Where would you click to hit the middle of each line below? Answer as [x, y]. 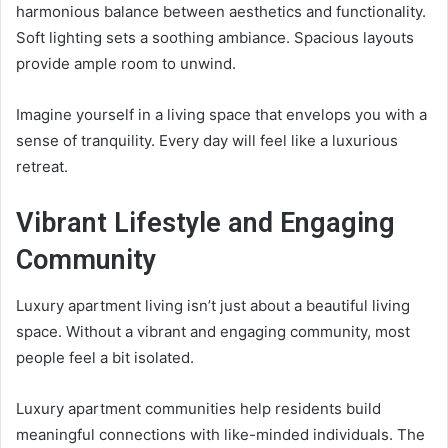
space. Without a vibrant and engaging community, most [213, 331]
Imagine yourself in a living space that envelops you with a [221, 115]
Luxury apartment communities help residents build [198, 408]
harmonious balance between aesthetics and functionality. [221, 12]
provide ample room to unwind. [126, 64]
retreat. [42, 167]
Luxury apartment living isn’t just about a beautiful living [213, 305]
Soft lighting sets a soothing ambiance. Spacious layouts [215, 38]
